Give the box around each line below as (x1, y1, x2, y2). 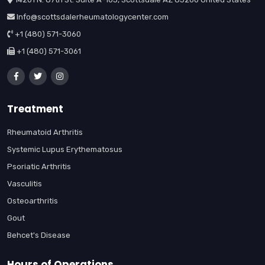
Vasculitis (7, 179, 42, 188)
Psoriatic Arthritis (7, 162, 71, 171)
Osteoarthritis (7, 196, 58, 205)
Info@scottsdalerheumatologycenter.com (17, 12, 169, 21)
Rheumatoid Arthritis (7, 128, 83, 137)
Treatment (7, 102, 63, 116)
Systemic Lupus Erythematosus (7, 145, 122, 154)
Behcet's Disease (7, 231, 70, 240)
